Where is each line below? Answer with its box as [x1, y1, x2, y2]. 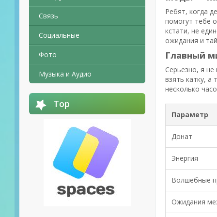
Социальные [39, 31, 79, 40]
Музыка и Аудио [39, 69, 92, 78]
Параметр [171, 110, 208, 119]
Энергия [171, 154, 198, 163]
